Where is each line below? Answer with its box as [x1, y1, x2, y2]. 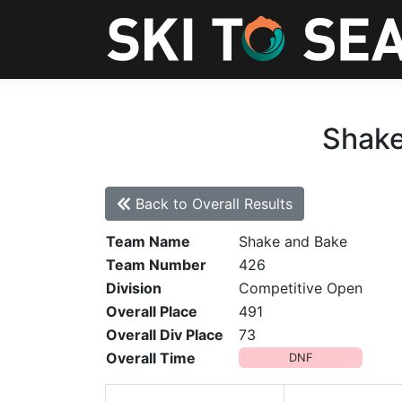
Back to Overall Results [131, 195, 293, 213]
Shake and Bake [239, 232, 347, 250]
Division [106, 279, 162, 297]
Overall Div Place [106, 326, 223, 344]
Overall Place [106, 302, 197, 320]
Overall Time [106, 349, 196, 367]
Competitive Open [239, 279, 363, 297]
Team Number [106, 256, 206, 274]
